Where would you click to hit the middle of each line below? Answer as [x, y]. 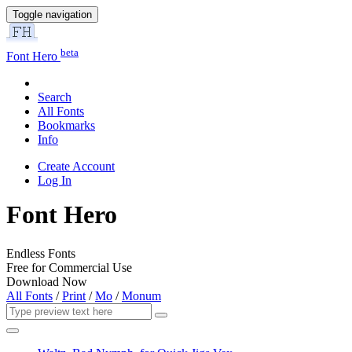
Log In [55, 181]
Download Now [47, 281]
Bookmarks [66, 126]
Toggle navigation [52, 15]
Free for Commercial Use [69, 267]
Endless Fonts [41, 253]
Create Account [76, 167]
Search [55, 97]
